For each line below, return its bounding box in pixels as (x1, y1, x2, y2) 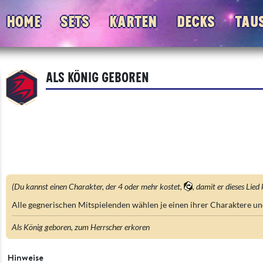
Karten (109, 12, 157, 29)
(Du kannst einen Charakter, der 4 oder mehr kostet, (12, 181, 184, 191)
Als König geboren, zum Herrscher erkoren (12, 222, 150, 232)
